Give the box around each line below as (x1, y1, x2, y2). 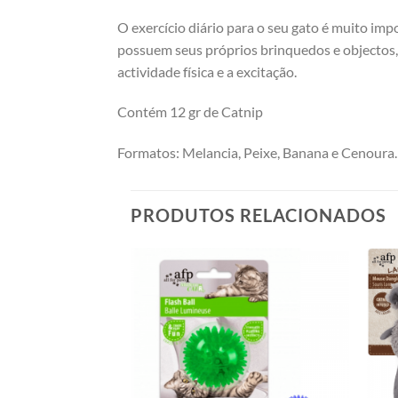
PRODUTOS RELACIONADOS (131, 204, 386, 227)
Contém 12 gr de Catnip (117, 103, 263, 121)
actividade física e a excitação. (117, 62, 297, 80)
